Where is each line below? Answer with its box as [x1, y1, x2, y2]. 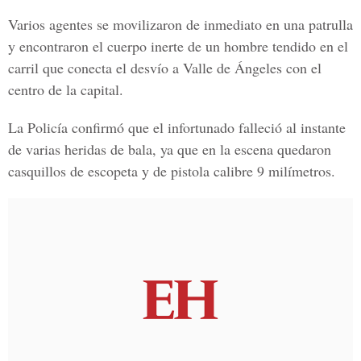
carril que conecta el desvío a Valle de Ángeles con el [8, 58, 322, 77]
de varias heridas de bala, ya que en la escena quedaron [8, 139, 331, 159]
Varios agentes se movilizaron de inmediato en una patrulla [8, 15, 353, 34]
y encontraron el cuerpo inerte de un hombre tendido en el [8, 36, 348, 56]
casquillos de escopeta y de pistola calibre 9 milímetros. [8, 161, 335, 180]
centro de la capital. [8, 80, 123, 99]
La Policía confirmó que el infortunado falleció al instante [8, 118, 346, 137]
